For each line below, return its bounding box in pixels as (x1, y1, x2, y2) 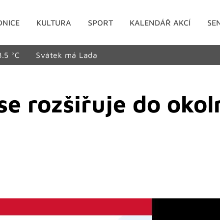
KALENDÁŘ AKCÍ (130, 18, 191, 27)
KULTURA (36, 18, 72, 27)
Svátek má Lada (36, 50, 98, 59)
